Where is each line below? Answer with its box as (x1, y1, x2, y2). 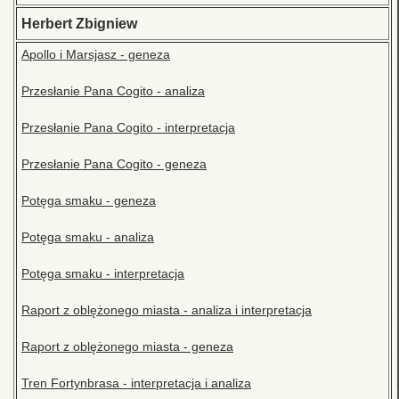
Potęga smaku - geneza (21, 193, 156, 208)
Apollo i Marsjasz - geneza (21, 47, 170, 62)
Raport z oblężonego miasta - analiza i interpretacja (21, 303, 312, 318)
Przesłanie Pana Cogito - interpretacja (21, 120, 235, 135)
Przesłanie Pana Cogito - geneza (21, 157, 207, 172)
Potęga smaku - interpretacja (21, 266, 184, 281)
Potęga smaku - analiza (21, 230, 154, 245)
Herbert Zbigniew (21, 16, 137, 32)
